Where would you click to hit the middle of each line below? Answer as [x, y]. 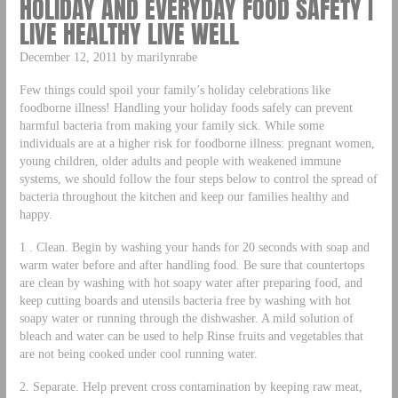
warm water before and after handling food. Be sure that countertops [191, 264]
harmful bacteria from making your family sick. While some [171, 125]
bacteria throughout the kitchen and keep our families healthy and [184, 196]
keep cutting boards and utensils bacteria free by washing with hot [185, 300]
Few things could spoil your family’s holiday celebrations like [175, 89]
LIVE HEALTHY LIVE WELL [129, 34]
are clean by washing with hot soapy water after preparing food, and [191, 282]
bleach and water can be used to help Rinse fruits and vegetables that [191, 335]
